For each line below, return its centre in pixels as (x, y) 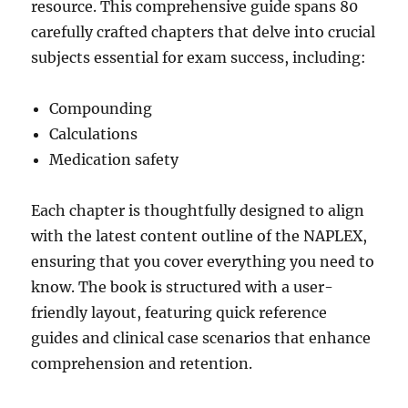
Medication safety (114, 159)
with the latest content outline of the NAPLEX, (199, 235)
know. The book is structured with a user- (183, 286)
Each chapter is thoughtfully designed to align (198, 210)
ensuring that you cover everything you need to (203, 261)
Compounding (101, 108)
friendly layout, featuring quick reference (179, 312)
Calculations (94, 133)
